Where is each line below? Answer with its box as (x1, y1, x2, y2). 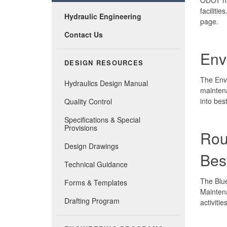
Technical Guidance (64, 159, 128, 169)
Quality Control (64, 96, 112, 106)
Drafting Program (64, 195, 120, 206)
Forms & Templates (64, 177, 127, 187)
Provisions (64, 122, 97, 133)
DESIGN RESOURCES (64, 58, 143, 67)
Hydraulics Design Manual (64, 78, 148, 88)
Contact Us (64, 29, 103, 40)
